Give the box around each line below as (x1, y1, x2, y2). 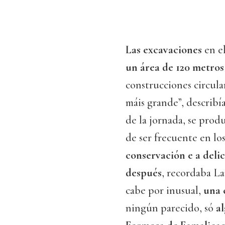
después (126, 166, 162, 180)
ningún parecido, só (126, 201, 216, 215)
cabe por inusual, (126, 184, 203, 197)
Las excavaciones (126, 43, 204, 57)
